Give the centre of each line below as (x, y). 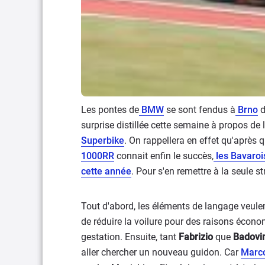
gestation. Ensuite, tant (130, 237)
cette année (106, 172)
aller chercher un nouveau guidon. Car (161, 253)
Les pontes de (110, 110)
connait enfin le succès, (164, 156)
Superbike (103, 141)
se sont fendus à (200, 110)
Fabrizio (196, 237)
